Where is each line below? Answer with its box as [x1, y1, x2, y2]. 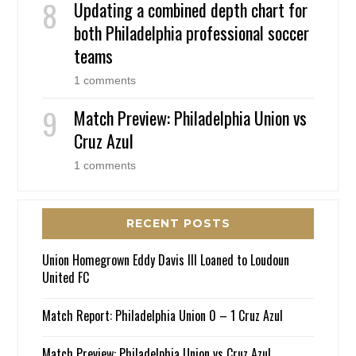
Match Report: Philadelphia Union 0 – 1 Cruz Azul [42, 306, 284, 326]
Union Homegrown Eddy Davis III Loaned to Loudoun [42, 250, 290, 270]
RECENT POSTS [126, 216, 230, 231]
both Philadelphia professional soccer [74, 20, 310, 46]
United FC [42, 268, 90, 288]
